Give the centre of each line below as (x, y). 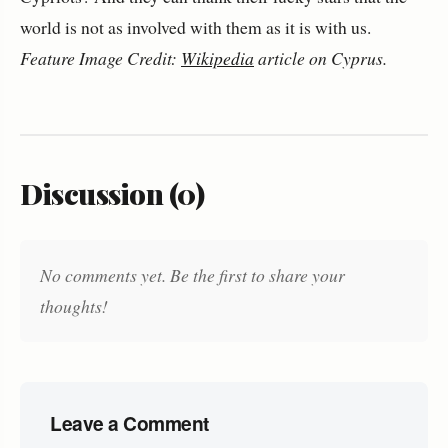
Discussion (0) (112, 192)
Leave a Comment (129, 422)
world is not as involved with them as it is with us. (195, 26)
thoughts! (74, 305)
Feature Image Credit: (100, 57)
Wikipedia (217, 57)
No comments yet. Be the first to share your (192, 274)
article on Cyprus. (320, 57)
